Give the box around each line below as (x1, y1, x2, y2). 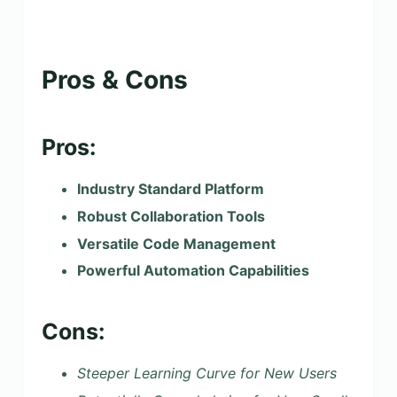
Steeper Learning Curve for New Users (76, 363, 337, 382)
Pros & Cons (41, 64, 188, 95)
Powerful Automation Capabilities (76, 261, 309, 280)
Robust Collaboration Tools (76, 206, 265, 225)
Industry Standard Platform (76, 180, 264, 198)
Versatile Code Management (76, 234, 276, 253)
